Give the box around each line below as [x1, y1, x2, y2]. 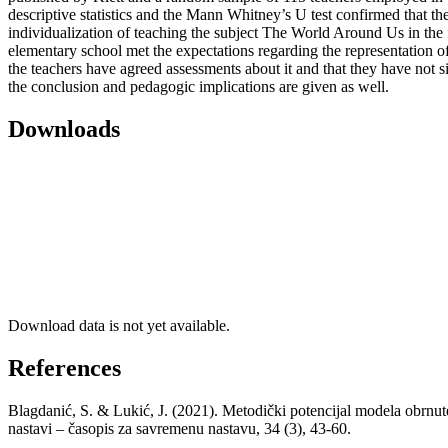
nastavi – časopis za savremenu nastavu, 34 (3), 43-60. [8, 419, 351, 437]
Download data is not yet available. [8, 316, 230, 334]
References [8, 354, 121, 381]
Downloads [8, 116, 120, 143]
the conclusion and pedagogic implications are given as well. [8, 78, 389, 96]
